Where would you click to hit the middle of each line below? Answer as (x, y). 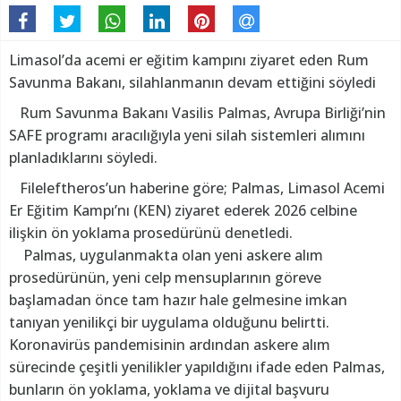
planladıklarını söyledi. (83, 158)
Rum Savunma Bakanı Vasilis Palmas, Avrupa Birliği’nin (197, 113)
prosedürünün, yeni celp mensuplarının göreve (165, 278)
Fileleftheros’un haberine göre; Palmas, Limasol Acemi (197, 188)
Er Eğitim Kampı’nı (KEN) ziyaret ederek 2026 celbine (183, 211)
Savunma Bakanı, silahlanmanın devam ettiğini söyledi (192, 83)
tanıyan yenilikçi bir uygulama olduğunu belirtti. (169, 323)
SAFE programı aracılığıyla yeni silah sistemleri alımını (187, 136)
